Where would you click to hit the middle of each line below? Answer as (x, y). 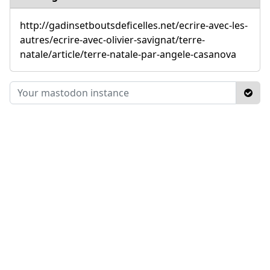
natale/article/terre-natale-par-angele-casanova (128, 54)
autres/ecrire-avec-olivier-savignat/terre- (112, 39)
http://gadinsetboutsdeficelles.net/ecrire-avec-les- (134, 25)
